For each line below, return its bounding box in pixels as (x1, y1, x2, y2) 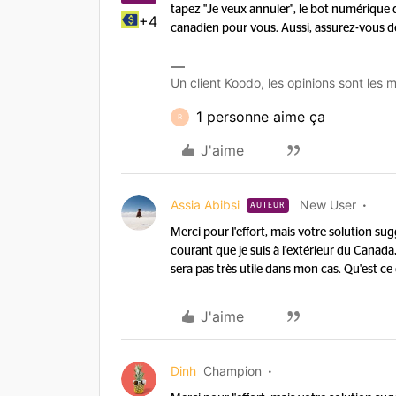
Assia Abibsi (171, 197, 240, 212)
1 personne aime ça (196, 108, 325, 126)
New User (300, 197, 356, 212)
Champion (203, 363, 262, 378)
